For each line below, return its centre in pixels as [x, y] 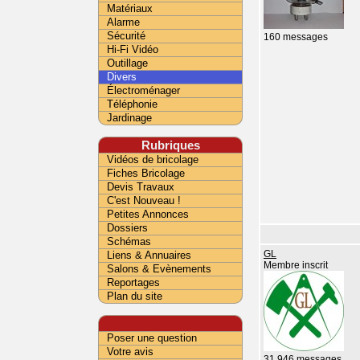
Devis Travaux [141, 187]
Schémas [129, 241]
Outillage [127, 63]
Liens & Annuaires [149, 255]
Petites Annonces [148, 214]
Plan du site [135, 296]
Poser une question [152, 338]
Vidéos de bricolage [153, 160]
